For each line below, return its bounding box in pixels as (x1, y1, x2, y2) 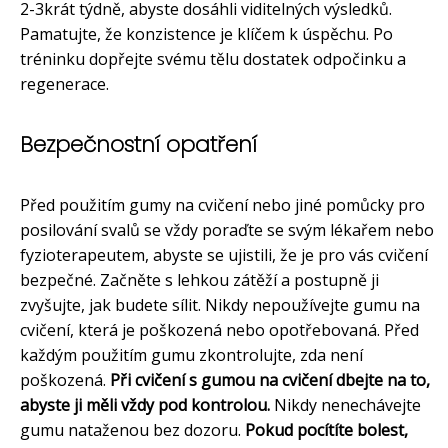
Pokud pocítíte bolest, (245, 419, 408, 442)
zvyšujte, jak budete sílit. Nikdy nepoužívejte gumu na (20, 294, 420, 317)
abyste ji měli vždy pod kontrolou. (20, 394, 270, 417)
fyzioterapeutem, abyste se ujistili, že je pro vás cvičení (20, 244, 428, 267)
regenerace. (20, 73, 109, 96)
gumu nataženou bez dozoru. (20, 419, 245, 442)
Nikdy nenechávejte (270, 394, 421, 417)
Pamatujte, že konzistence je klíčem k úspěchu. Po (20, 23, 393, 46)
